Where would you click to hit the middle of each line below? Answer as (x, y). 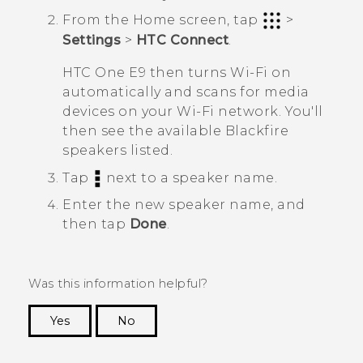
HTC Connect (182, 41)
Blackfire (256, 131)
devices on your (120, 112)
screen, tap (218, 19)
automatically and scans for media (186, 92)
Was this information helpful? (118, 284)
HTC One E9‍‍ (104, 73)
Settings (92, 41)
